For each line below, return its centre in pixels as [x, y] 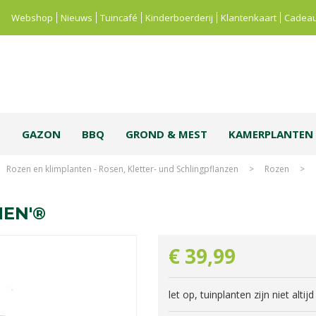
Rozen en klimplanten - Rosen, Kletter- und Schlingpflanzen [122, 169]
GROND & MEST [166, 134]
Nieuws [77, 18]
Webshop [32, 18]
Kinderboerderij [179, 18]
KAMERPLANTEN [271, 134]
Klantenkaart [249, 18]
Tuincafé [119, 18]
